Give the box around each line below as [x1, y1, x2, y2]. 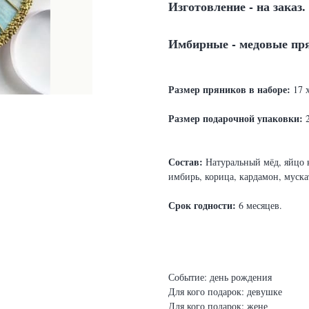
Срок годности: [168, 198, 236, 213]
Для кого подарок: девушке [168, 285, 282, 299]
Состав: [168, 154, 203, 170]
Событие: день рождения [168, 270, 272, 284]
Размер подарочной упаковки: [168, 111, 303, 126]
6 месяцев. [236, 199, 282, 212]
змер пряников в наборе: [179, 82, 290, 97]
